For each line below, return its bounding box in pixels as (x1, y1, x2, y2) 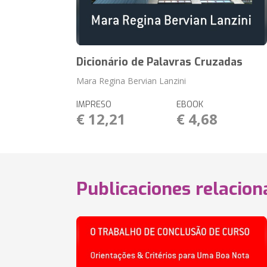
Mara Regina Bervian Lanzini (76, 75, 187, 86)
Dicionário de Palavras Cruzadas (76, 55, 243, 69)
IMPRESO (76, 99, 112, 110)
